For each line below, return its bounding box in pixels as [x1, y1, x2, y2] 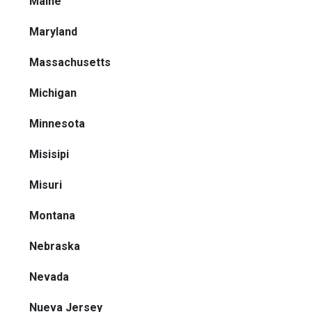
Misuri [29, 178, 62, 192]
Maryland [29, 24, 77, 38]
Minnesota [29, 116, 85, 130]
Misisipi [29, 147, 69, 161]
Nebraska [29, 239, 80, 253]
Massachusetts [29, 55, 111, 69]
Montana [29, 208, 75, 222]
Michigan [29, 86, 77, 100]
